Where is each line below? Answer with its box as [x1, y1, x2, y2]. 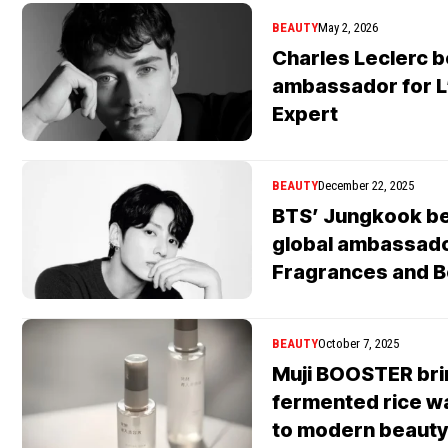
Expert [272, 101, 338, 126]
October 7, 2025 [318, 335, 399, 351]
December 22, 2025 [318, 177, 414, 193]
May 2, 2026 [318, 19, 378, 35]
